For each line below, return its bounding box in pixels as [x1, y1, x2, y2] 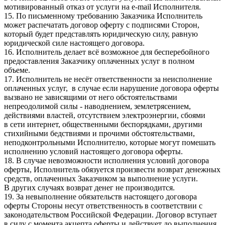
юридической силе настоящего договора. [4, 39, 145, 48]
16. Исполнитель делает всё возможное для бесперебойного [4, 48, 209, 57]
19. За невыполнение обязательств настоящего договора [4, 192, 197, 201]
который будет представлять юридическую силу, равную [4, 30, 198, 39]
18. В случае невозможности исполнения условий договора [4, 156, 209, 165]
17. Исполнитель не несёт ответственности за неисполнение [4, 75, 212, 84]
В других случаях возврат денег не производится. [4, 183, 175, 192]
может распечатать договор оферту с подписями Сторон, [4, 21, 199, 30]
